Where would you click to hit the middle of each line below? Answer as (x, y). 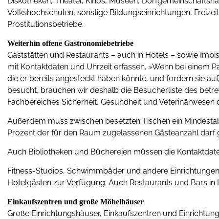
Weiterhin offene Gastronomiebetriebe (70, 43)
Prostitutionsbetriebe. (45, 24)
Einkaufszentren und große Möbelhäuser (76, 202)
